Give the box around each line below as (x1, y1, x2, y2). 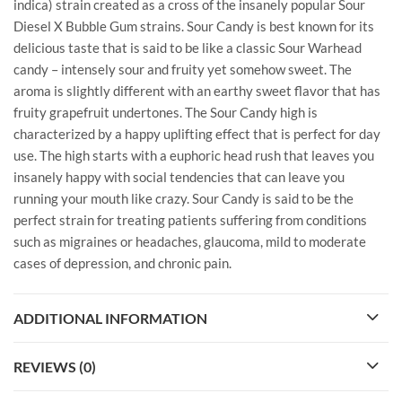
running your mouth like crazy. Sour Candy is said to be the (13, 189, 354, 206)
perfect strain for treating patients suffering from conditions (13, 211, 367, 228)
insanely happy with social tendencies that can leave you (13, 168, 345, 185)
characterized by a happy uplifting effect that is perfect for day (13, 125, 380, 142)
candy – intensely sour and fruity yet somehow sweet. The (13, 60, 352, 77)
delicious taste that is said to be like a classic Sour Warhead (13, 39, 362, 56)
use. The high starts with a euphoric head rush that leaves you (13, 146, 374, 163)
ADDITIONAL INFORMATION (13, 310, 207, 328)
